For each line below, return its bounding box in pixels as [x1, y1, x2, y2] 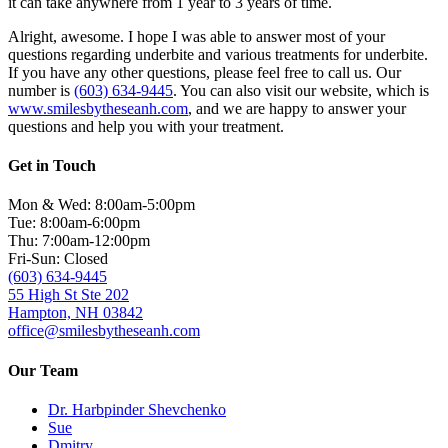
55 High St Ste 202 [8, 286, 129, 304]
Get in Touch [8, 157, 96, 175]
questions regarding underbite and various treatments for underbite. [8, 45, 428, 63]
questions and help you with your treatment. [8, 117, 284, 135]
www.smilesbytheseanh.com [8, 99, 188, 117]
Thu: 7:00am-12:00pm [8, 232, 150, 250]
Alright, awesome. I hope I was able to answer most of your [8, 27, 385, 45]
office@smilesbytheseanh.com [8, 322, 200, 340]
